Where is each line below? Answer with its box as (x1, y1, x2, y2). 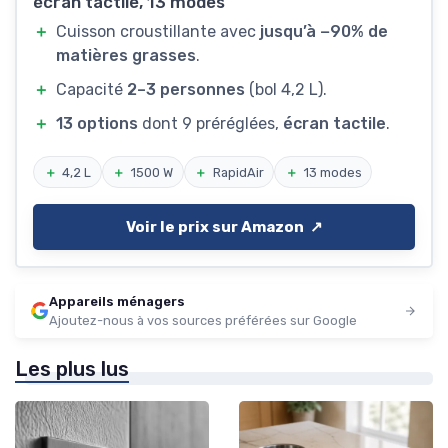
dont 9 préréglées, (138, 113, 284, 133)
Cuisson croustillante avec (56, 21, 261, 41)
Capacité (56, 79, 128, 99)
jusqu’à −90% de (260, 21, 389, 41)
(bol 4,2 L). (245, 79, 328, 99)
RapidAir (212, 164, 264, 180)
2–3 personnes (127, 79, 246, 99)
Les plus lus (15, 357, 129, 382)
